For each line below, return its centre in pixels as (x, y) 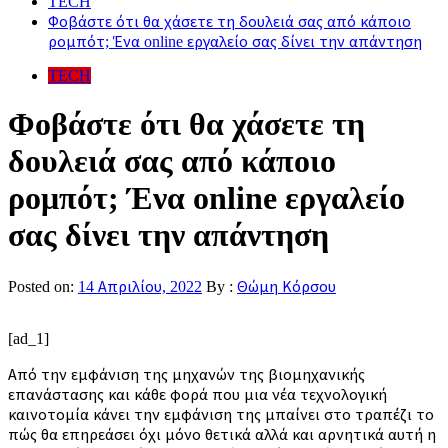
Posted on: (43, 286)
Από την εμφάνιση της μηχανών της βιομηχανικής (186, 374)
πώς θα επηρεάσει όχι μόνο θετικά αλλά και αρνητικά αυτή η (222, 434)
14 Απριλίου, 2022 (140, 286)
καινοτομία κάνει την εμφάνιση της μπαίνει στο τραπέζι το (221, 414)
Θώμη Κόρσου (286, 286)
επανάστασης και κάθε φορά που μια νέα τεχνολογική (197, 394)
